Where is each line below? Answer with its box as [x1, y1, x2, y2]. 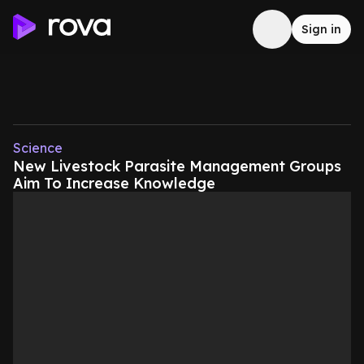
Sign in [301, 22, 341, 37]
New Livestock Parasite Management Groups [13, 157, 341, 175]
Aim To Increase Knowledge [13, 174, 215, 193]
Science [13, 140, 63, 156]
